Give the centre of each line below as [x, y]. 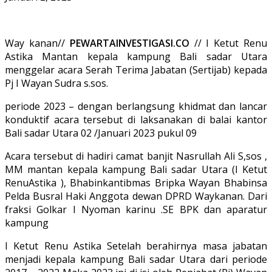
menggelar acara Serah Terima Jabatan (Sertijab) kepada [136, 70]
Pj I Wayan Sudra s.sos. [56, 83]
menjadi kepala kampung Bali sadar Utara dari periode [136, 259]
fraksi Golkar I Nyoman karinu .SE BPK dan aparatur [136, 209]
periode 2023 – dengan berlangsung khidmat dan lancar [136, 106]
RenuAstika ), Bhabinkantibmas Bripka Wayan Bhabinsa [136, 182]
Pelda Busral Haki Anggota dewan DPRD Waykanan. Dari [136, 196]
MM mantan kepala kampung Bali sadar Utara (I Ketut [136, 169]
